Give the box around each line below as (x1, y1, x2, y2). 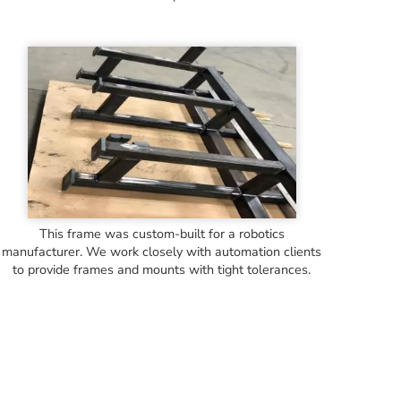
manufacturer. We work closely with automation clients (2, 243, 322, 261)
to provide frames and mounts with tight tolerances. (13, 260, 311, 279)
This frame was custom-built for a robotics (38, 225, 285, 243)
